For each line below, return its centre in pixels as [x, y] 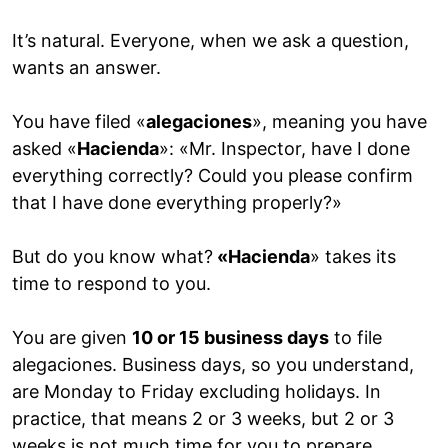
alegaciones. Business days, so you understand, [213, 365]
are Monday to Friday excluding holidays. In [196, 392]
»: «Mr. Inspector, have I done [284, 149]
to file [355, 338]
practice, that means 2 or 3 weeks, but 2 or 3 [203, 419]
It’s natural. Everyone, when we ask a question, [210, 41]
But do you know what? [112, 257]
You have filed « [79, 122]
